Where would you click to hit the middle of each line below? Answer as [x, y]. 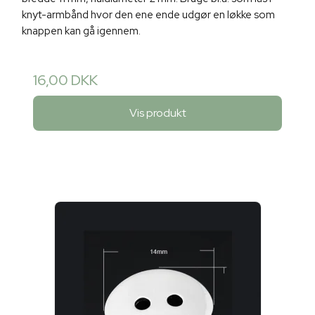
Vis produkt [157, 112]
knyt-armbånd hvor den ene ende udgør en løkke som [148, 15]
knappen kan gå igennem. [81, 31]
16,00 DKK [65, 81]
